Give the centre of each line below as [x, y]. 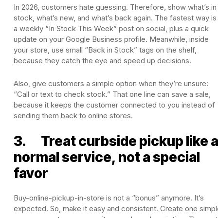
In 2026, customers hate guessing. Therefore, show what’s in [115, 7]
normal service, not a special [107, 157]
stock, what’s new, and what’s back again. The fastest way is [115, 18]
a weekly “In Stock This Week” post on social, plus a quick [111, 28]
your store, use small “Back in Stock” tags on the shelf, [105, 50]
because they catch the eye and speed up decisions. [102, 60]
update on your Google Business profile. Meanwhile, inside [111, 39]
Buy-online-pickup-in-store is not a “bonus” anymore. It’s [109, 198]
